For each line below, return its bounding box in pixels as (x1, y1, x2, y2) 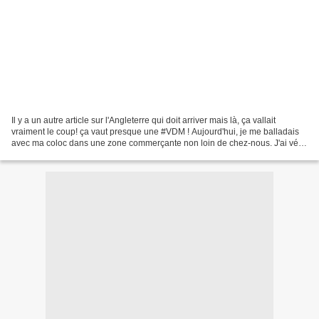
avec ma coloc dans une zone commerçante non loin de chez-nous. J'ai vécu (11, 137, 308, 148)
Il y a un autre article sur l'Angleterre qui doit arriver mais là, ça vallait (11, 115, 276, 125)
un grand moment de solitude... (11, 149, 131, 159)
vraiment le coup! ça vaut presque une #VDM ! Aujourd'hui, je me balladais (11, 126, 299, 137)
